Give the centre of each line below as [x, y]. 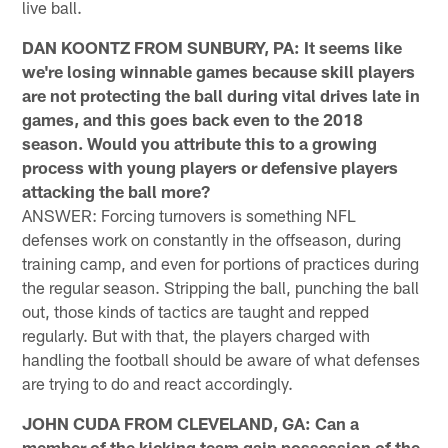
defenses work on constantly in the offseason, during [212, 238]
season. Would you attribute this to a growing [200, 142]
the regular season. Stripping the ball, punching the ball [221, 286]
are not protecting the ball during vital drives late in [221, 94]
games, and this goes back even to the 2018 [193, 118]
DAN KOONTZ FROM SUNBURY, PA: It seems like [212, 46]
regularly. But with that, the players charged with [196, 334]
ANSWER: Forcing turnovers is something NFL [189, 214]
